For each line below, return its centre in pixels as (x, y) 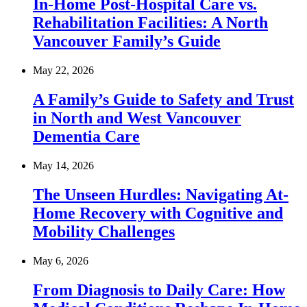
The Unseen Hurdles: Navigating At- (161, 195)
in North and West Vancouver (137, 118)
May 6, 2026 (61, 260)
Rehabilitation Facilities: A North (150, 23)
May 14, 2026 (63, 166)
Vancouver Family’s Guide (127, 41)
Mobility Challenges (104, 232)
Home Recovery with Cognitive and (158, 213)
